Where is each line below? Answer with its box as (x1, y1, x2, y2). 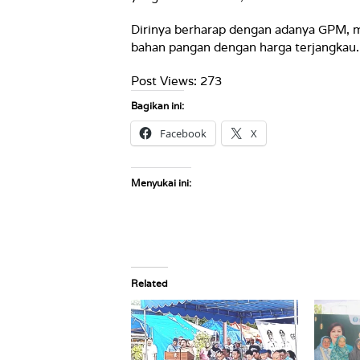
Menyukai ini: (131, 176, 191, 189)
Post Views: (131, 72, 197, 88)
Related (131, 276, 168, 289)
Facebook (160, 125, 207, 141)
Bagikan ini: (131, 99, 184, 112)
